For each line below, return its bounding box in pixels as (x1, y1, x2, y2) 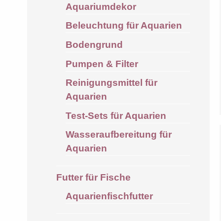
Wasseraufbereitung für (65, 129, 172, 140)
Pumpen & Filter (65, 58, 138, 69)
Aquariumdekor (65, 1, 136, 12)
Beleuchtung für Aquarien (65, 20, 182, 31)
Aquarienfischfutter (65, 190, 153, 201)
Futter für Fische (56, 172, 131, 183)
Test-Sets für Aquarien (65, 110, 166, 121)
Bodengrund (65, 39, 123, 50)
